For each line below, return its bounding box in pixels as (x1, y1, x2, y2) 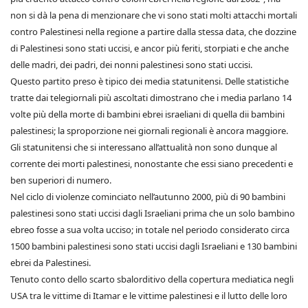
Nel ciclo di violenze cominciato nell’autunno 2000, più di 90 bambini (10, 190, 285, 203)
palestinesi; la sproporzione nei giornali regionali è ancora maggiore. (10, 124, 288, 137)
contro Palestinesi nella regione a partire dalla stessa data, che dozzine (10, 25, 296, 38)
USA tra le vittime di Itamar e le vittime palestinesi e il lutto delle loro (10, 289, 287, 302)
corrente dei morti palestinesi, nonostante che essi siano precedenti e (10, 157, 293, 170)
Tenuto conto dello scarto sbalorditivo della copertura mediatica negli (10, 273, 294, 286)
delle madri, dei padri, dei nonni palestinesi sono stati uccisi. (10, 58, 252, 71)
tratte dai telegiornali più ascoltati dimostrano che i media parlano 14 (10, 91, 291, 104)
